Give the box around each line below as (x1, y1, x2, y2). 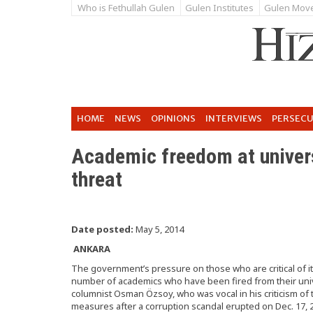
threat (71, 167, 122, 191)
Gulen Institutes (185, 1, 254, 14)
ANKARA (71, 242, 110, 255)
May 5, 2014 (133, 223, 184, 235)
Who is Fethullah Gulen (78, 1, 175, 14)
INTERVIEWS (205, 112, 262, 124)
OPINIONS (151, 112, 196, 124)
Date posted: (71, 223, 133, 235)
